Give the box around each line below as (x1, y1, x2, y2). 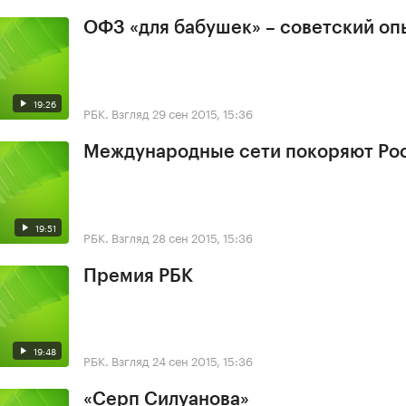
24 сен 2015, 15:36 (152, 351, 253, 370)
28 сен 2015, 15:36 (152, 227, 253, 246)
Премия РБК (83, 266, 193, 285)
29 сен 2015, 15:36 (152, 102, 253, 121)
